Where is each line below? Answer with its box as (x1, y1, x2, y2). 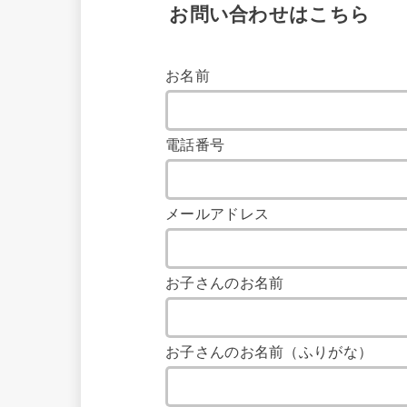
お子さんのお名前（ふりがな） (165, 343, 373, 362)
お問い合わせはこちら (169, 4, 371, 26)
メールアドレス (165, 205, 270, 223)
